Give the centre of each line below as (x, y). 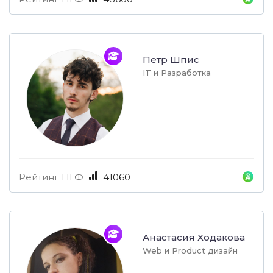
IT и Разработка (177, 73)
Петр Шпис (171, 60)
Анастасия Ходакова (194, 238)
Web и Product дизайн (190, 251)
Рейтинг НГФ (51, 177)
